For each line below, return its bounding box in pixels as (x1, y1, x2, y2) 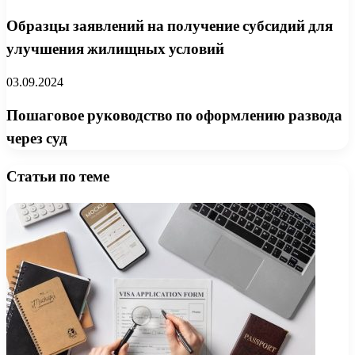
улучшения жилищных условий (6, 37, 224, 59)
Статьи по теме (6, 166, 109, 187)
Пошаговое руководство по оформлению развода (6, 105, 342, 127)
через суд (6, 128, 67, 150)
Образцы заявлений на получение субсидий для (6, 14, 333, 36)
